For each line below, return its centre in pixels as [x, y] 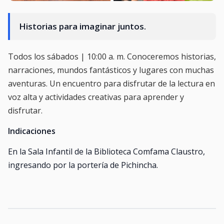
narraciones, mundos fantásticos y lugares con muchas [111, 70]
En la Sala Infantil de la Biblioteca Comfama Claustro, [106, 151]
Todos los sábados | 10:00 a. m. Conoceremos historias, [112, 56]
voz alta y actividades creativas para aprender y [96, 97]
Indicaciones [32, 131]
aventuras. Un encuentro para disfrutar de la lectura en [111, 83]
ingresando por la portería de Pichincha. [83, 165]
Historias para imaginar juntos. [82, 26]
